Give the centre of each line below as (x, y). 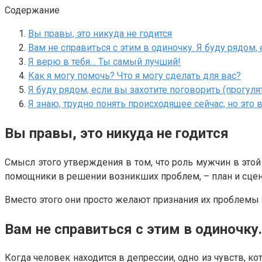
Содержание (32, 10)
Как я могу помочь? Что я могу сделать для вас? (135, 75)
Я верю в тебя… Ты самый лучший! (104, 61)
